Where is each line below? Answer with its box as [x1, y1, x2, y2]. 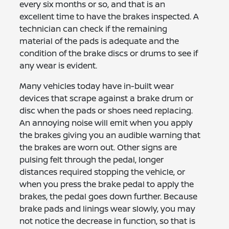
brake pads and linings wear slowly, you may [19, 203, 196, 215]
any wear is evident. [19, 60, 98, 72]
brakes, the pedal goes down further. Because [19, 191, 198, 202]
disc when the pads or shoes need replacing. [19, 105, 193, 117]
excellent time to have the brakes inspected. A [19, 11, 199, 22]
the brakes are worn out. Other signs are [19, 142, 177, 153]
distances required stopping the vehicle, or [19, 166, 186, 178]
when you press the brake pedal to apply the [19, 178, 194, 190]
